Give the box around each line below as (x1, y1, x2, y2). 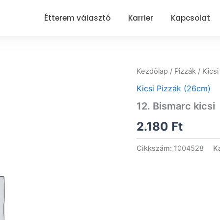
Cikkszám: (136, 143, 174, 152)
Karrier (128, 13, 153, 23)
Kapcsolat (170, 13, 210, 23)
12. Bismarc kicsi (136, 100, 215, 112)
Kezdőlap (136, 67, 168, 76)
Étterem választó (44, 13, 110, 23)
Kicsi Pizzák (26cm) (136, 83, 211, 93)
